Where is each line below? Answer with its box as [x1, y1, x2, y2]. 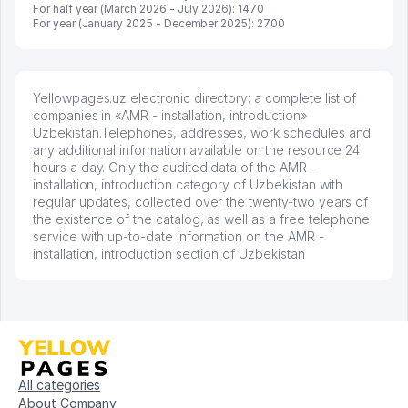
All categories [18, 376, 101, 393]
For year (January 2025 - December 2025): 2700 [33, 15, 285, 30]
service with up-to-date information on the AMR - [33, 228, 324, 244]
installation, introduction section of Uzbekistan [33, 245, 305, 261]
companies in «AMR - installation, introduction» [33, 107, 307, 123]
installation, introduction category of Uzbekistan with [33, 176, 343, 192]
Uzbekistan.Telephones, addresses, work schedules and [33, 124, 372, 140]
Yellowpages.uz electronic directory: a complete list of [33, 89, 357, 106]
